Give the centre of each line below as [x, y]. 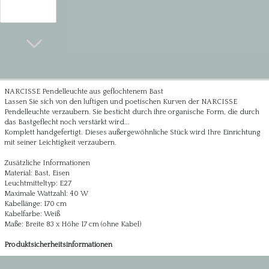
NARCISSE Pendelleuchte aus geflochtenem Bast [83, 92]
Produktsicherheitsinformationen [58, 245]
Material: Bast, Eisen [37, 173]
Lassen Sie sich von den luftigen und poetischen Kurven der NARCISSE [120, 102]
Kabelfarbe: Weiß [32, 214]
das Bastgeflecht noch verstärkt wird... [67, 122]
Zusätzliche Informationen [47, 163]
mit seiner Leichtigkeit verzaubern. [60, 143]
